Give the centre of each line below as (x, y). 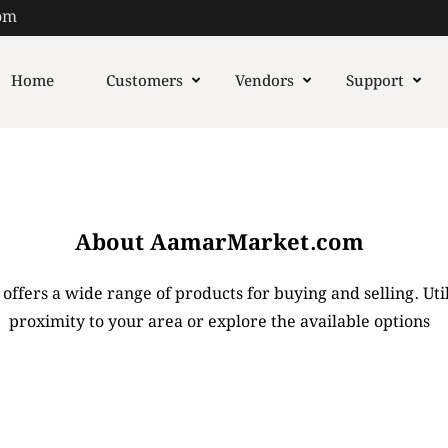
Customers (144, 82)
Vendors (264, 82)
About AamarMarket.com (219, 243)
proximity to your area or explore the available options (219, 322)
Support (374, 82)
